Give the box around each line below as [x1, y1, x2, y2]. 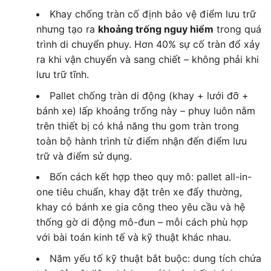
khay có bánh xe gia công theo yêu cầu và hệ [36, 201, 245, 214]
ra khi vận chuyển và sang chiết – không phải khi [36, 53, 259, 66]
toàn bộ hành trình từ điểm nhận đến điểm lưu [36, 134, 247, 147]
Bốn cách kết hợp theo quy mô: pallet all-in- [49, 171, 252, 183]
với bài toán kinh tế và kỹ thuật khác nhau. [36, 231, 231, 244]
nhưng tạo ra [36, 23, 98, 36]
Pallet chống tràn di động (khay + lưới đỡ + [49, 89, 249, 102]
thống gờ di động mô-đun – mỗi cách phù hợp [36, 216, 248, 229]
